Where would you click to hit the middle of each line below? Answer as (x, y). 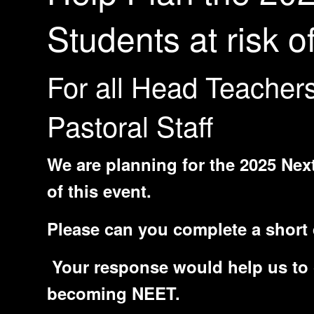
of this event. (99, 191)
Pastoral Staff (130, 125)
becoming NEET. (114, 293)
